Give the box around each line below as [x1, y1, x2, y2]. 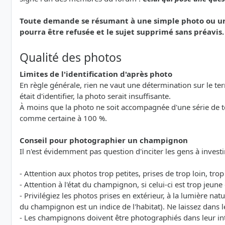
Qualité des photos [20, 49, 122, 66]
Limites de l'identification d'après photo [20, 69, 172, 79]
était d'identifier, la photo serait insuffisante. [20, 91, 171, 101]
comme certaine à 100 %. [20, 113, 107, 124]
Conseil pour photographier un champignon [20, 135, 188, 146]
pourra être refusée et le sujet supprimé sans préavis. [20, 27, 224, 37]
